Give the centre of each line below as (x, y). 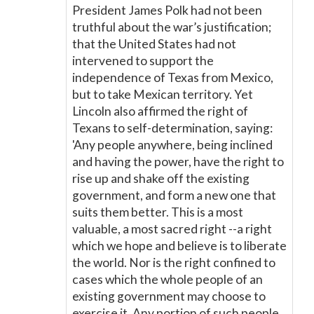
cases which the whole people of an (168, 279)
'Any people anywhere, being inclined (172, 145)
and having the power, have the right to (178, 162)
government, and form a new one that (174, 195)
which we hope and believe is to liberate (179, 246)
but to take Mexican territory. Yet (163, 94)
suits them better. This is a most (158, 212)
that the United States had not (154, 44)
